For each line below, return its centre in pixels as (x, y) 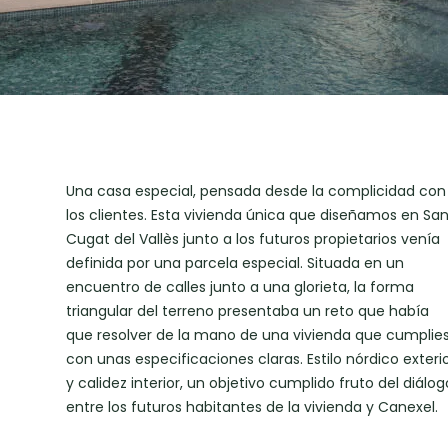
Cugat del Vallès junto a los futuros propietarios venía (252, 239)
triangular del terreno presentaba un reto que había (247, 311)
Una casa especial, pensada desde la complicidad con (255, 191)
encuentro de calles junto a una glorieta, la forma (239, 287)
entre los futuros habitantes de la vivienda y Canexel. (251, 407)
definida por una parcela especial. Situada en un (234, 263)
